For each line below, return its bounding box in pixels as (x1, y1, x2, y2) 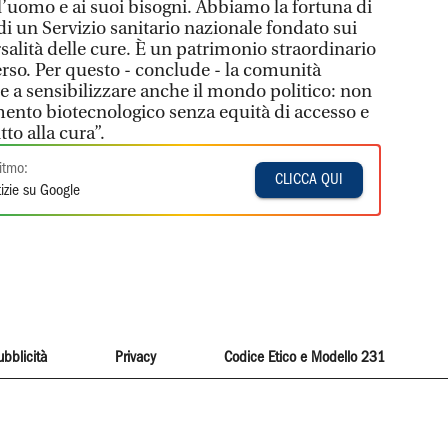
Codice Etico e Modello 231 (224, 351, 386, 365)
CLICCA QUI (275, 173, 344, 187)
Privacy (114, 351, 156, 365)
